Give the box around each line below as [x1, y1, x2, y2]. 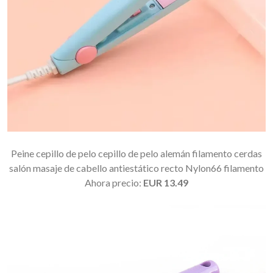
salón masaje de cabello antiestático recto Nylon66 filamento [9, 162, 264, 174]
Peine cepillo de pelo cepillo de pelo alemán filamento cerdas [11, 147, 262, 160]
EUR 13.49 [143, 177, 188, 189]
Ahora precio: [85, 177, 143, 189]
